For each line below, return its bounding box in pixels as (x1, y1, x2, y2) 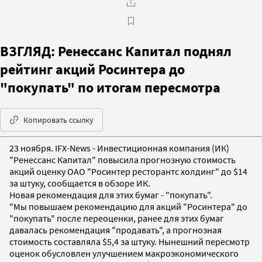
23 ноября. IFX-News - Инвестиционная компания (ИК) (9, 142, 229, 154)
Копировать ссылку (23, 114, 94, 125)
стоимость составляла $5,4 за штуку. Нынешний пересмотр (9, 235, 250, 247)
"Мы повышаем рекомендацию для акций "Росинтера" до (9, 200, 247, 212)
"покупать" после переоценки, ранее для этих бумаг (9, 212, 224, 224)
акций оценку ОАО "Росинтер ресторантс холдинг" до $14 (9, 165, 247, 177)
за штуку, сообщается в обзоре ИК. (9, 177, 150, 189)
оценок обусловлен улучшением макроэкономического (9, 247, 239, 259)
